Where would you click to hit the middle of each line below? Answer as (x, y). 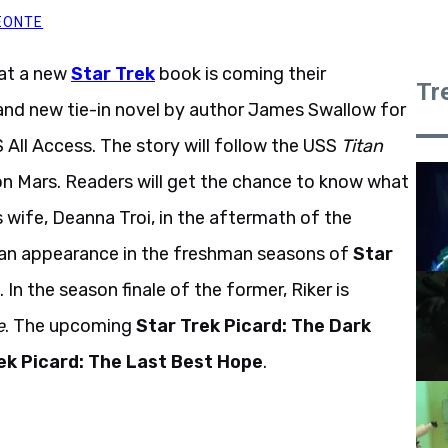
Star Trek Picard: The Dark (253, 326)
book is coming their (242, 74)
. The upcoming (70, 326)
